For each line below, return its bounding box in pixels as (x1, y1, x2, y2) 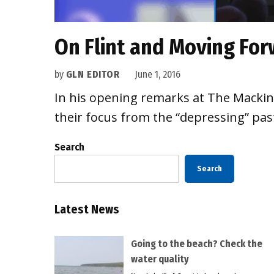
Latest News (54, 202, 119, 217)
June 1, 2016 (134, 68, 180, 81)
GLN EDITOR (65, 68, 120, 81)
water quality (130, 253, 189, 265)
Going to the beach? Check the (130, 237, 262, 250)
